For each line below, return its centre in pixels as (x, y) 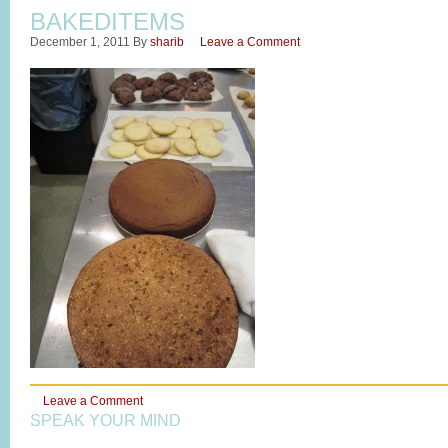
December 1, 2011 (80, 42)
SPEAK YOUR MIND (105, 420)
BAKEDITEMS (107, 21)
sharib (167, 42)
